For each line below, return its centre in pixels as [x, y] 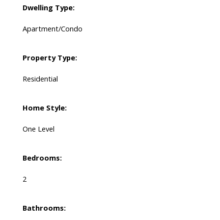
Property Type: [50, 58]
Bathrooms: [44, 208]
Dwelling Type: [48, 8]
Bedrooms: [42, 158]
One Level [38, 129]
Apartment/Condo [52, 29]
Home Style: [44, 108]
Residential [40, 79]
